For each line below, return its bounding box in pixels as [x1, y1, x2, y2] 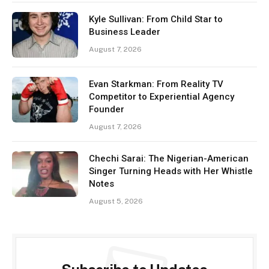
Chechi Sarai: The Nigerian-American [89, 153, 249, 164]
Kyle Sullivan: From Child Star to [89, 13, 223, 25]
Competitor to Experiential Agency [89, 91, 234, 102]
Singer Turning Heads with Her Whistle [89, 165, 253, 177]
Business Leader [89, 26, 160, 37]
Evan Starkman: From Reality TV [89, 78, 223, 89]
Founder [89, 103, 124, 115]
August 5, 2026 [89, 196, 143, 205]
